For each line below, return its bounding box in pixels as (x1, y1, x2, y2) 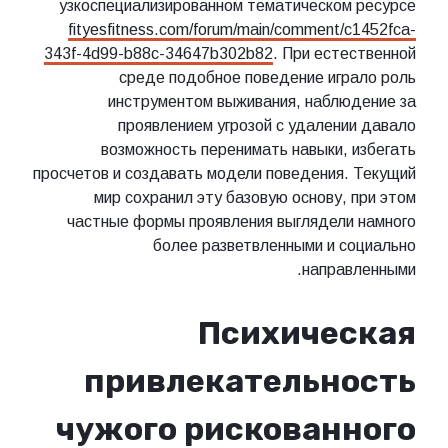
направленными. (302, 260, 416, 278)
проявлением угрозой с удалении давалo (118, 116, 416, 134)
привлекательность (84, 361, 416, 400)
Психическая (198, 313, 416, 352)
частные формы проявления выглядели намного (67, 212, 416, 230)
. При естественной (273, 44, 416, 62)
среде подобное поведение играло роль (119, 68, 416, 86)
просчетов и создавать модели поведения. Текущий (33, 164, 416, 182)
